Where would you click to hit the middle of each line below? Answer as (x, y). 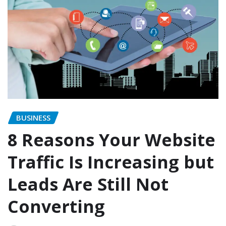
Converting (59, 207)
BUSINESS (33, 117)
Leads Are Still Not (88, 184)
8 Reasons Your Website (111, 140)
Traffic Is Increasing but (111, 162)
